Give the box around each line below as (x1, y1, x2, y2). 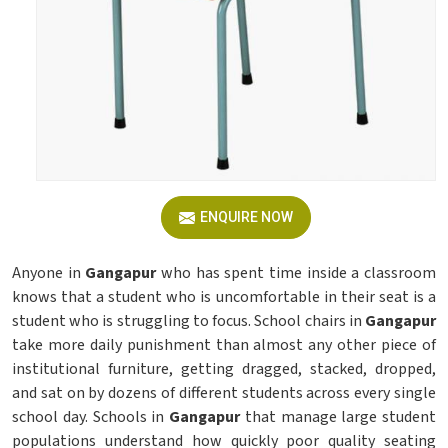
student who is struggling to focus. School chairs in (12, 310, 365, 332)
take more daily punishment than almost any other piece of (12, 334, 436, 356)
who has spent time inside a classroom (156, 262, 437, 284)
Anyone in (12, 262, 86, 284)
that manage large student (240, 406, 436, 428)
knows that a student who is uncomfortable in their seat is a (12, 286, 436, 308)
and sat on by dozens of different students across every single (12, 382, 436, 404)
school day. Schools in (12, 406, 169, 428)
